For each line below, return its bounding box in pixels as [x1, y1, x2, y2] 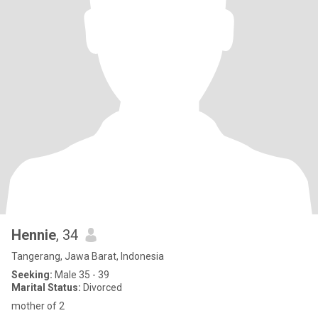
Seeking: [11, 269, 53, 280]
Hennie [11, 226, 56, 243]
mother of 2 [11, 300, 65, 312]
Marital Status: [11, 282, 81, 293]
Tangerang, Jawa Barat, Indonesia [11, 251, 164, 262]
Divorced [81, 282, 122, 293]
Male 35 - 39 [53, 269, 109, 280]
